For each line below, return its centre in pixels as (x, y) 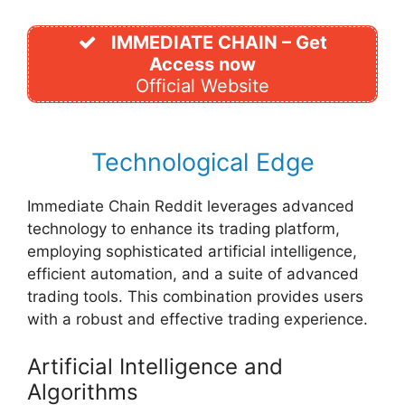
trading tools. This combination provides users (195, 297)
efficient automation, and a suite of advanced (193, 274)
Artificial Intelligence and (155, 366)
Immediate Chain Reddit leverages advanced (191, 207)
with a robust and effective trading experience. (198, 320)
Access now (202, 64)
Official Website (202, 85)
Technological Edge (202, 163)
